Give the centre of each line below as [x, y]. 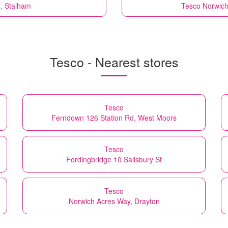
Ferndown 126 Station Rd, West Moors [114, 117]
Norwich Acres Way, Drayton [114, 201]
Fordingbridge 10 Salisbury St [114, 159]
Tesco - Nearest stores [114, 61]
